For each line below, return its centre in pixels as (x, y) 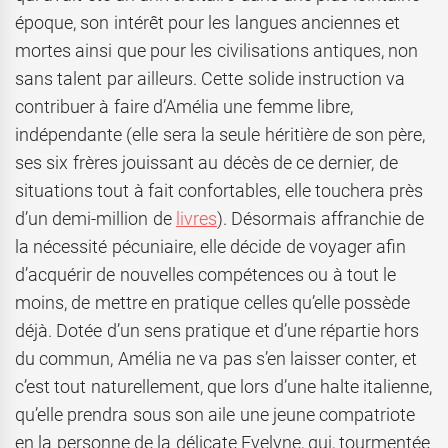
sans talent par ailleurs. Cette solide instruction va (210, 79)
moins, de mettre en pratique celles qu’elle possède (213, 303)
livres (196, 219)
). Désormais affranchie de (320, 219)
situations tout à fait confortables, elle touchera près (219, 191)
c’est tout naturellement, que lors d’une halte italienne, (224, 387)
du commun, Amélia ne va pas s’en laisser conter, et (216, 359)
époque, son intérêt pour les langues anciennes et (208, 23)
